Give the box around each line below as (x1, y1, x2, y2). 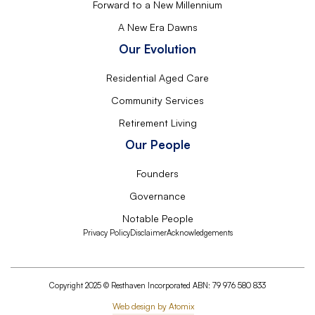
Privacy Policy (82, 228, 130, 238)
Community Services (111, 94, 204, 107)
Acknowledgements (166, 228, 233, 238)
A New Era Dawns (117, 21, 198, 34)
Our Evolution (119, 41, 196, 57)
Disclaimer (129, 228, 167, 238)
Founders (136, 167, 179, 180)
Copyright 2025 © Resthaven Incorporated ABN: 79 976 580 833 (49, 281, 266, 291)
